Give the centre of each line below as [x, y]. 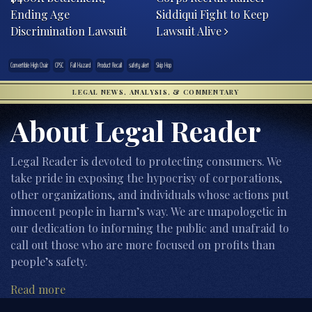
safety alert [139, 65]
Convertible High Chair [29, 65]
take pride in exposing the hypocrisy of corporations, [146, 178]
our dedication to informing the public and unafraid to [150, 228]
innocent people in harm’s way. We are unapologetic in [149, 211]
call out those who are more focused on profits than [143, 244]
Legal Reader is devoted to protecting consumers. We [146, 161]
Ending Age [40, 14]
